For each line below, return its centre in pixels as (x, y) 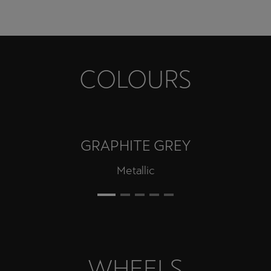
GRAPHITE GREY (135, 146)
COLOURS (135, 80)
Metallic (135, 171)
